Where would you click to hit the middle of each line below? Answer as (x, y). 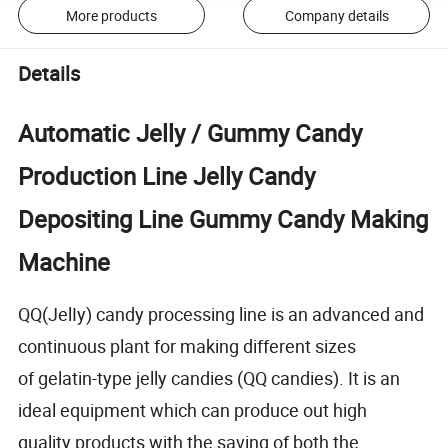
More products (111, 15)
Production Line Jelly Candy (167, 175)
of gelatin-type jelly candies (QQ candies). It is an (209, 377)
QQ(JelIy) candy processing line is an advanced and (221, 313)
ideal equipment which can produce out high (193, 409)
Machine (64, 261)
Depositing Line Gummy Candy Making (223, 218)
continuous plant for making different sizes (187, 345)
